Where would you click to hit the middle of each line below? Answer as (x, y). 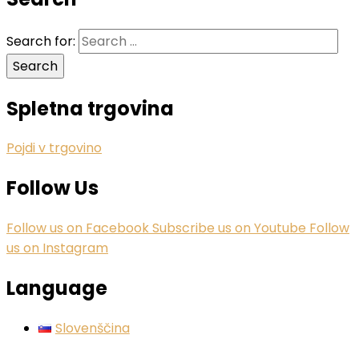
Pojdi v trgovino (54, 148)
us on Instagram (57, 248)
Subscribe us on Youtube (231, 228)
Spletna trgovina (90, 108)
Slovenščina (92, 329)
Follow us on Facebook (79, 228)
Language (57, 288)
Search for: (41, 41)
